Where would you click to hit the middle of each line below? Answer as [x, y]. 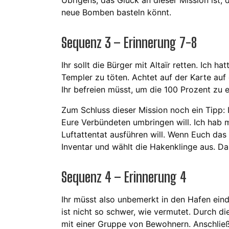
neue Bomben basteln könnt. [116, 13]
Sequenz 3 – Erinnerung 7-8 [129, 43]
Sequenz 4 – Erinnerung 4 [124, 177]
